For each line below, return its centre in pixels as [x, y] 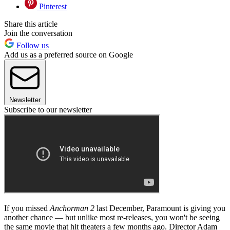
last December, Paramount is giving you [160, 208]
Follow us [32, 46]
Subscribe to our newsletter [48, 110]
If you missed [27, 208]
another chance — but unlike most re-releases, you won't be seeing [112, 218]
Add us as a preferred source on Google [69, 55]
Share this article [31, 24]
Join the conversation [38, 33]
